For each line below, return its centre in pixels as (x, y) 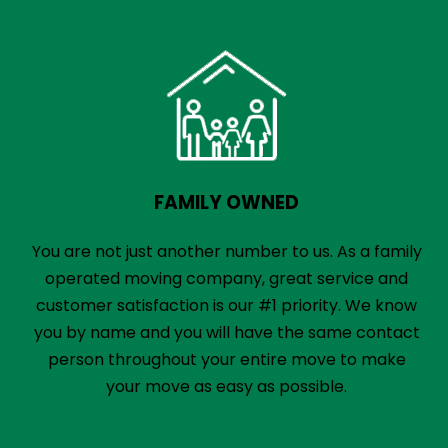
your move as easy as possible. (227, 386)
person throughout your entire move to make (226, 359)
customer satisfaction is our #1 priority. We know (227, 305)
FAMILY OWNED (227, 202)
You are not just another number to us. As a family (226, 251)
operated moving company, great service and (227, 278)
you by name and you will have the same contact (226, 332)
